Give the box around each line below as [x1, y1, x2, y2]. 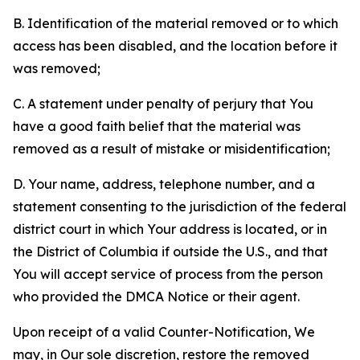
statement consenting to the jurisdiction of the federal [13, 198, 346, 215]
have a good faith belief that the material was [13, 118, 301, 134]
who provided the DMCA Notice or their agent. [13, 288, 300, 305]
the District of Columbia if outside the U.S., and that [13, 243, 328, 260]
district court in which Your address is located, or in [13, 221, 327, 237]
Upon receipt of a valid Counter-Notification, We [13, 324, 315, 340]
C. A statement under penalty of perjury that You [13, 96, 313, 112]
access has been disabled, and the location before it [13, 38, 337, 54]
